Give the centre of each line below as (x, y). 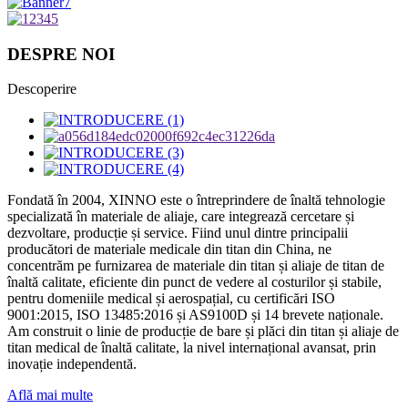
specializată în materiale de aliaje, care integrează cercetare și (181, 217)
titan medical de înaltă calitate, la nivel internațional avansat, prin (192, 348)
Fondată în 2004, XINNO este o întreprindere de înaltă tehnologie (196, 200)
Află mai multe (50, 395)
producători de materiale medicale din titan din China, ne (169, 250)
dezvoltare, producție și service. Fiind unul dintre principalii (178, 233)
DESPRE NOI (61, 54)
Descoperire (42, 89)
